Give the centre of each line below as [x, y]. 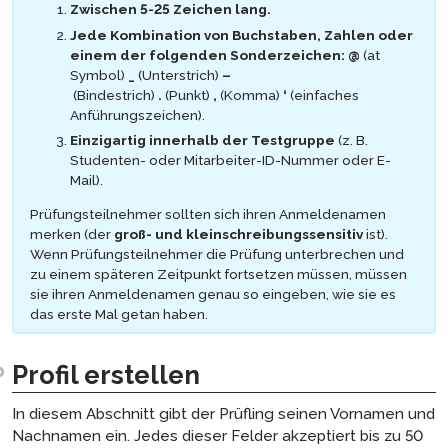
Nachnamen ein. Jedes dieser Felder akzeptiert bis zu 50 [217, 435]
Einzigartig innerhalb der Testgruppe [202, 140]
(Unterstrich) [178, 74]
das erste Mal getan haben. [119, 313]
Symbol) [99, 74]
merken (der [72, 233]
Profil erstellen [106, 374]
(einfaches [323, 94]
